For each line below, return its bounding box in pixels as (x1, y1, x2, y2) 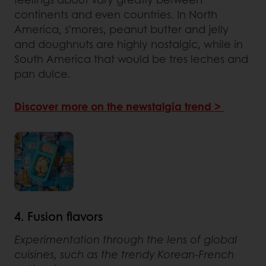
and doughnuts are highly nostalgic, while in (14, 36, 243, 52)
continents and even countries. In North (14, 6, 217, 22)
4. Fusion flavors (14, 207, 103, 224)
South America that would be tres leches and (14, 50, 248, 66)
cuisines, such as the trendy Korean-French (14, 246, 234, 262)
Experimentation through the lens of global (14, 231, 237, 247)
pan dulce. (14, 65, 71, 81)
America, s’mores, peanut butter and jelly (14, 21, 229, 37)
